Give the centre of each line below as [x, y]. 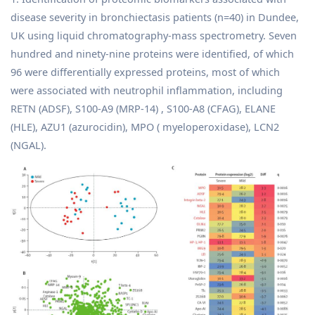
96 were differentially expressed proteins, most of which [145, 71]
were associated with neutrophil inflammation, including [147, 90]
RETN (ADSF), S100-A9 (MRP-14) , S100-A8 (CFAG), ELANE [143, 108]
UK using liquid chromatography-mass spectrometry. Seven [154, 35]
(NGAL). [28, 144]
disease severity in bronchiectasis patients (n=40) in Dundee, [155, 17]
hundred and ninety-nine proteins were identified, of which [152, 53]
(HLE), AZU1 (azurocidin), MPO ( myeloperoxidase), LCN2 [145, 126]
